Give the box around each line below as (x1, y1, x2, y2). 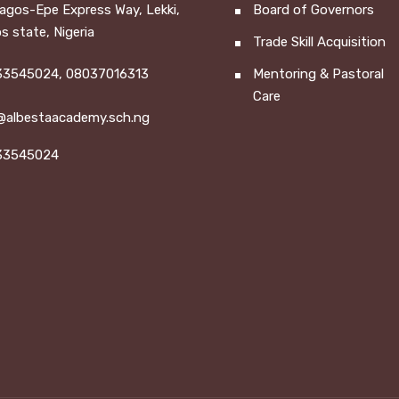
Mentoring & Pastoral (253, 66, 384, 82)
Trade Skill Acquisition (253, 34, 386, 50)
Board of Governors (253, 2, 374, 18)
